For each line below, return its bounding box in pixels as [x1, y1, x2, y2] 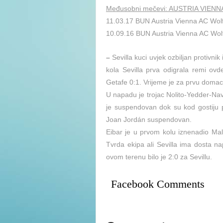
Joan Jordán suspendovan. [106, 115, 192, 123]
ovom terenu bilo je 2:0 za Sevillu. [106, 152, 212, 161]
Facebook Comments [111, 178, 205, 191]
